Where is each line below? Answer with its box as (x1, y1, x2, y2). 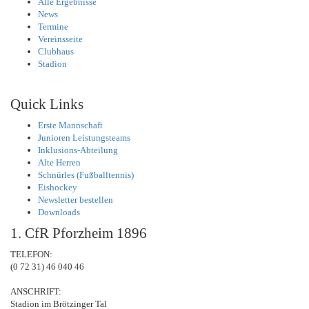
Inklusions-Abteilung (38, 145, 118, 156)
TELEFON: (10, 249, 52, 260)
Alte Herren (38, 157, 81, 168)
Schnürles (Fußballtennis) (38, 170, 134, 181)
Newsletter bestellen (38, 195, 113, 206)
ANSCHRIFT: (10, 286, 61, 297)
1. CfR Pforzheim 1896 (10, 225, 147, 242)
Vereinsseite (38, 34, 83, 45)
